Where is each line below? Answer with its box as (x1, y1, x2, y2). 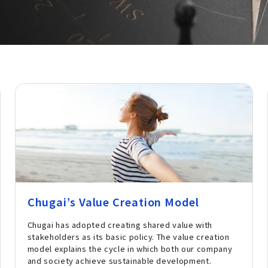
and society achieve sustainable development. (27, 255, 212, 267)
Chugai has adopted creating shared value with (27, 219, 212, 231)
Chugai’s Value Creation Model (27, 194, 199, 210)
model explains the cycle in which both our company (27, 243, 233, 255)
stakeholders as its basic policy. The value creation (27, 231, 230, 243)
